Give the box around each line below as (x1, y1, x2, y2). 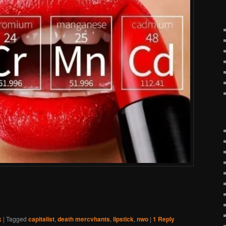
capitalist (28, 214, 54, 223)
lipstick (113, 214, 134, 223)
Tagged (6, 214, 27, 223)
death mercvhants (58, 214, 110, 223)
